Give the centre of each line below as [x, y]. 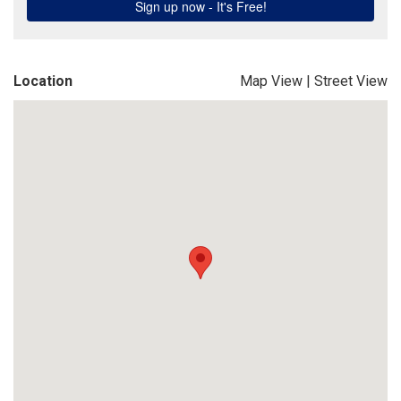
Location [43, 81]
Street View [351, 81]
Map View [271, 81]
